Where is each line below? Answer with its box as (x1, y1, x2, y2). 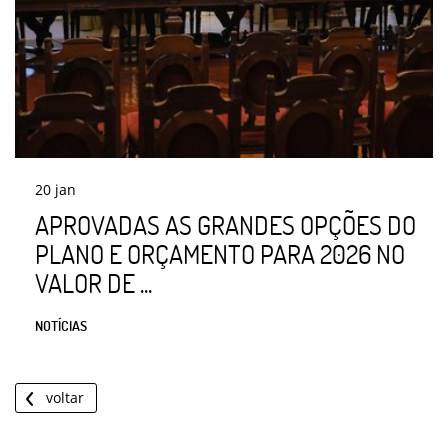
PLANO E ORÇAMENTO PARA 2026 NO (35, 237, 405, 270)
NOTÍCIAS (35, 316, 87, 334)
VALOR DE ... (35, 266, 152, 299)
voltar (46, 387, 84, 407)
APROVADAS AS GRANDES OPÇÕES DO (35, 208, 416, 241)
